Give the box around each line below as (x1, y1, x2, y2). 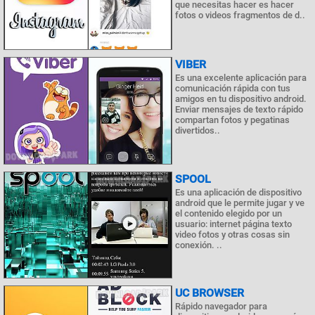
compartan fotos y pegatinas (175, 114, 290, 125)
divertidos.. (175, 124, 220, 136)
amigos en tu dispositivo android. (175, 93, 307, 104)
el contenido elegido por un (175, 207, 282, 219)
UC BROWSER (175, 286, 244, 300)
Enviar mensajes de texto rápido (175, 103, 303, 115)
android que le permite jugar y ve (175, 197, 304, 208)
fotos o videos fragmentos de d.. (175, 10, 305, 21)
